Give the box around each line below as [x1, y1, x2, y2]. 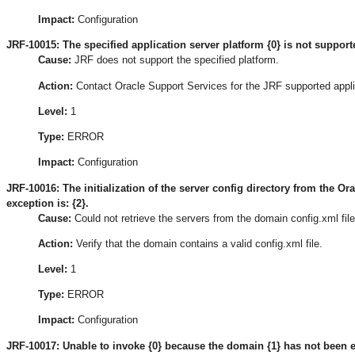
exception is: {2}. [6, 197, 89, 209]
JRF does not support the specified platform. [71, 54, 279, 67]
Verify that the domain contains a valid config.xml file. [73, 238, 323, 250]
